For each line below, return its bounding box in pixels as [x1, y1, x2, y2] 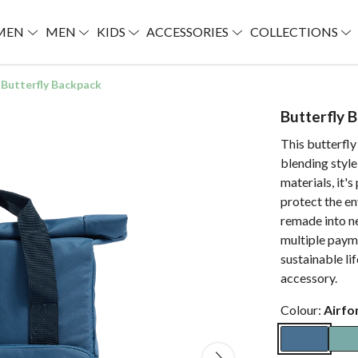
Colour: [280, 302, 324, 317]
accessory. [280, 270, 337, 285]
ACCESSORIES [146, 24, 232, 39]
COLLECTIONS [249, 24, 340, 39]
